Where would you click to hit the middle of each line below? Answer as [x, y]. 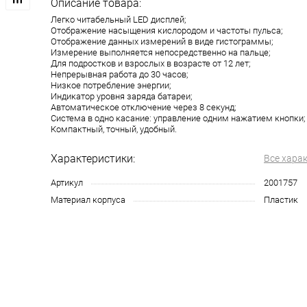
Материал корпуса [88, 200]
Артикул [67, 183]
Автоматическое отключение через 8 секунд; [144, 108]
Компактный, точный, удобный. [114, 130]
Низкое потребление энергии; [111, 86]
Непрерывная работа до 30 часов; [120, 75]
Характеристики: [93, 159]
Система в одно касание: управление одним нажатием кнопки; [178, 119]
